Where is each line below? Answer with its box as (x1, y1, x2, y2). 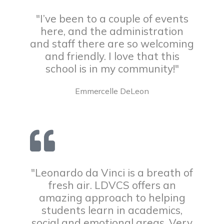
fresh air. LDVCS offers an (48, 178, 176, 191)
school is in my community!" (45, 62, 179, 75)
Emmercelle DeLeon (75, 86, 149, 96)
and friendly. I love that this (44, 49, 179, 62)
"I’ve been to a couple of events (35, 12, 188, 25)
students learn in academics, (41, 203, 182, 216)
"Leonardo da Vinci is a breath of (31, 166, 193, 179)
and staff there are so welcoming (30, 37, 194, 50)
